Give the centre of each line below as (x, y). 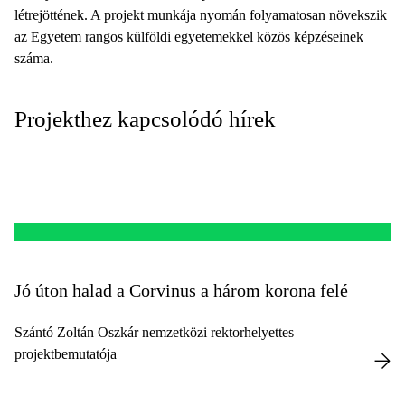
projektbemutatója (66, 354)
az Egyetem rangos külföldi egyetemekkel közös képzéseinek (189, 37)
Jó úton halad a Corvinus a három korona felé (181, 290)
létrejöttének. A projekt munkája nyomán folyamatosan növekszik (201, 15)
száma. (34, 58)
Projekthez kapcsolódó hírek (145, 119)
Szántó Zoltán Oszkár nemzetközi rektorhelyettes (154, 332)
